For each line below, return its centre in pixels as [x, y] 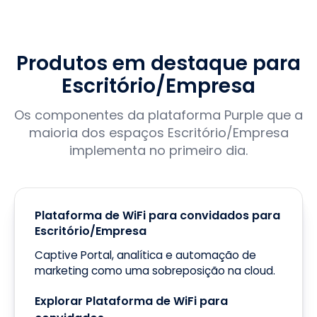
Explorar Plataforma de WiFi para [131, 301]
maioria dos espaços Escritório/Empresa [158, 133]
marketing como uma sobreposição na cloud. [155, 271]
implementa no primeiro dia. [158, 150]
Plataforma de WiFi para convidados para [157, 215]
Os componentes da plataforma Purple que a [158, 115]
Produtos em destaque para [158, 63]
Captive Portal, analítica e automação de [145, 255]
